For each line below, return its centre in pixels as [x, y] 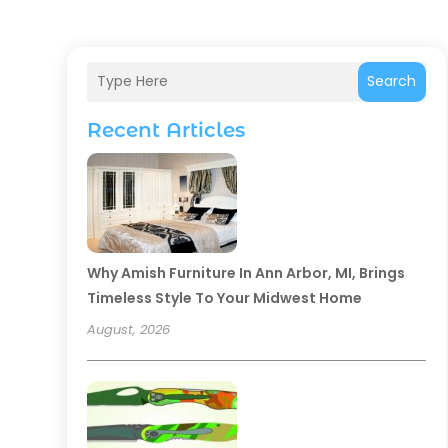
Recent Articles [166, 129]
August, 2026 [129, 329]
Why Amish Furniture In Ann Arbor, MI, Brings [246, 272]
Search [392, 81]
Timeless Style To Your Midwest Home [225, 297]
